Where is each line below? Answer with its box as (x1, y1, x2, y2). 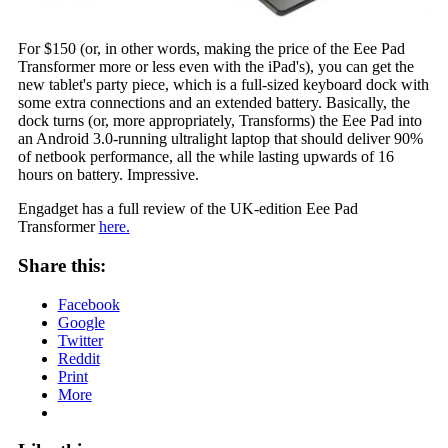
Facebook (57, 295, 120, 313)
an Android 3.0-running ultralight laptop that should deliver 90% (17, 130, 423, 148)
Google (57, 313, 105, 331)
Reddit (57, 349, 100, 367)
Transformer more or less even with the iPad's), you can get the (17, 58, 414, 76)
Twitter (57, 331, 103, 349)
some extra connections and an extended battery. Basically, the (17, 94, 410, 112)
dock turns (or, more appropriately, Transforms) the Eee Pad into (17, 112, 422, 130)
